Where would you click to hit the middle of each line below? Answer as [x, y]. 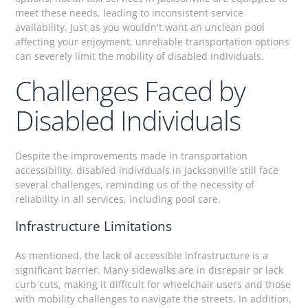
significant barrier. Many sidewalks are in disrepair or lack [150, 270]
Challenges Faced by [131, 91]
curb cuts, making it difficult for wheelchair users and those [153, 285]
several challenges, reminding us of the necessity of [135, 185]
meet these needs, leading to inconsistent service [130, 13]
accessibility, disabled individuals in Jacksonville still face [147, 170]
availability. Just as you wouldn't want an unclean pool [140, 27]
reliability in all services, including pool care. [118, 199]
